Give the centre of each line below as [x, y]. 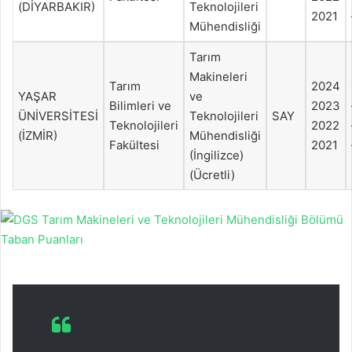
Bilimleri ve [140, 105]
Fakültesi [134, 145]
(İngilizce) [216, 155]
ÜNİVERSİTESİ [58, 115]
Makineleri [218, 76]
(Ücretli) [212, 174]
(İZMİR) [38, 135]
